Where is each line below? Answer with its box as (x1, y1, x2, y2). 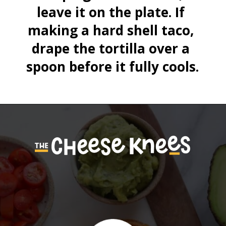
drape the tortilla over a (32, 39, 190, 58)
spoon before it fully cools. (26, 58, 199, 76)
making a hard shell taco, (28, 21, 194, 40)
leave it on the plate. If (37, 3, 185, 22)
